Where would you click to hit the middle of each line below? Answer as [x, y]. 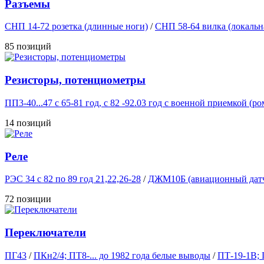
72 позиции [28, 199]
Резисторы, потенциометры [75, 80]
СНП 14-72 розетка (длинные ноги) [76, 27]
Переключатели [45, 233]
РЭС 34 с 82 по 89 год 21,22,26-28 [73, 179]
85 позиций [28, 47]
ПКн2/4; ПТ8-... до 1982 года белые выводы [122, 255]
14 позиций [28, 123]
